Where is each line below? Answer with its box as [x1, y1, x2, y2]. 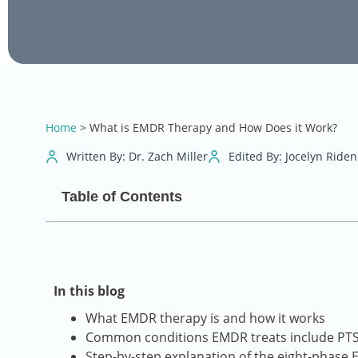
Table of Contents [62, 189, 182, 205]
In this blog [54, 282, 125, 300]
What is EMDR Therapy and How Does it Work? [89, 120, 337, 136]
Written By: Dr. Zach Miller [66, 149, 208, 165]
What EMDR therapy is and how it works [86, 309, 325, 328]
